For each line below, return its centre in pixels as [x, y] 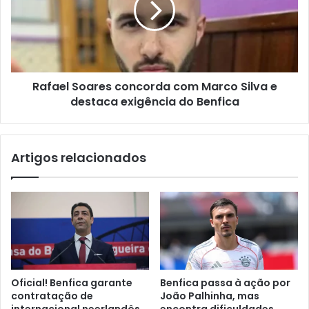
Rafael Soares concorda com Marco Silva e [154, 86]
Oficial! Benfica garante [72, 282]
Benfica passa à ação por [225, 282]
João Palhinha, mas [210, 296]
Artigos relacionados [79, 157]
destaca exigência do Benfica [154, 101]
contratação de [52, 296]
